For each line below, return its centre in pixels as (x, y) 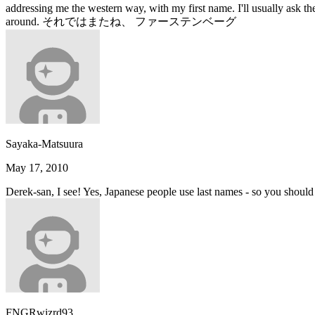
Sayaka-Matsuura (44, 143)
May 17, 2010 (37, 167)
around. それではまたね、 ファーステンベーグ (121, 21)
